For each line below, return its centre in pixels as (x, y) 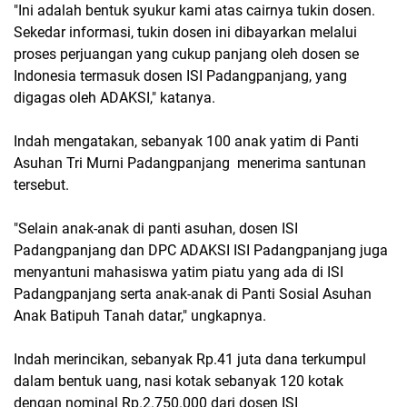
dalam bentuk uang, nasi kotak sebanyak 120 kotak (179, 381)
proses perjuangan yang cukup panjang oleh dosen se (186, 54)
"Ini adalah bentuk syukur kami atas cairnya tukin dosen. (194, 10)
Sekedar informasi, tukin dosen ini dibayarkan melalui (185, 32)
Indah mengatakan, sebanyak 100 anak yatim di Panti (186, 141)
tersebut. (41, 185)
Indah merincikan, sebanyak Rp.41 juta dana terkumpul (190, 359)
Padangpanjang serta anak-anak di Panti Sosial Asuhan (193, 294)
